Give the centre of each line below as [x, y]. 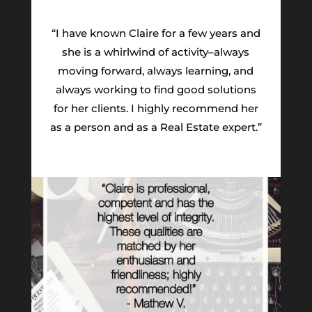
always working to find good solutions [156, 90]
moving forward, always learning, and [156, 71]
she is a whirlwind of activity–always [156, 52]
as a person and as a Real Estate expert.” [156, 127]
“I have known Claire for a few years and [156, 33]
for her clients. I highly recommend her [156, 109]
